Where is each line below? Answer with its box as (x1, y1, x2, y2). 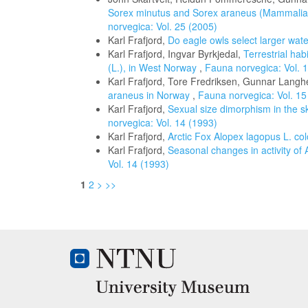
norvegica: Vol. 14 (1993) (108, 115, 217, 129)
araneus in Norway (108, 88, 192, 102)
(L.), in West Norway (108, 60, 199, 74)
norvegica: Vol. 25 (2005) (108, 19, 217, 33)
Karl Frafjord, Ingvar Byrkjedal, (108, 47, 243, 60)
